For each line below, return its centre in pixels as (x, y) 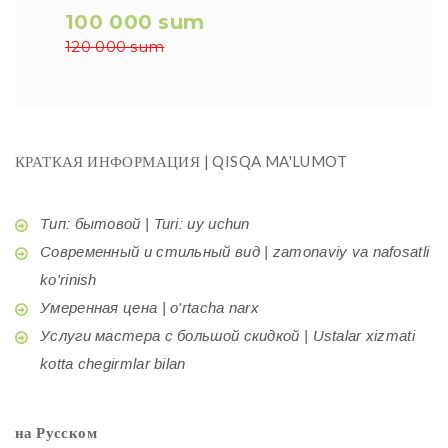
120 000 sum (115, 46)
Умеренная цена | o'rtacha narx (149, 307)
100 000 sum (135, 21)
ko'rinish (68, 279)
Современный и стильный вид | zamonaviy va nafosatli (235, 251)
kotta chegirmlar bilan (113, 363)
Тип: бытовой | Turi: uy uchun (145, 223)
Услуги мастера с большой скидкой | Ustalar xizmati (227, 335)
